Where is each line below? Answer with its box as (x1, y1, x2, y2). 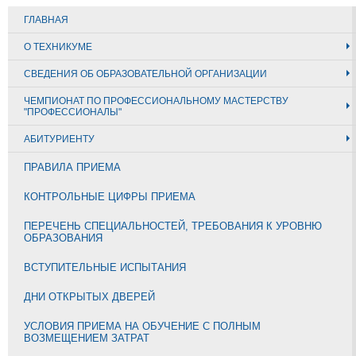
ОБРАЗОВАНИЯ (24, 231, 103, 244)
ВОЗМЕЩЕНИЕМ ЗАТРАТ (24, 331, 149, 344)
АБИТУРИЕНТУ (24, 133, 95, 145)
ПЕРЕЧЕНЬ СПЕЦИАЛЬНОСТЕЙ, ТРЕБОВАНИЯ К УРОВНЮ (24, 219, 322, 232)
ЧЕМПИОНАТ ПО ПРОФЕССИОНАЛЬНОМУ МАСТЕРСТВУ (24, 95, 288, 106)
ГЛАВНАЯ (24, 14, 68, 25)
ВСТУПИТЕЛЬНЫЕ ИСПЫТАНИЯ (24, 261, 186, 273)
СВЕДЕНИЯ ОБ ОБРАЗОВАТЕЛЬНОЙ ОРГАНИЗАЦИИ (24, 68, 267, 79)
